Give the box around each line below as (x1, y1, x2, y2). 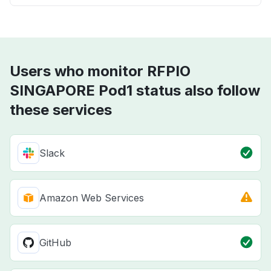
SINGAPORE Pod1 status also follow (10, 82, 260, 100)
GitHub (39, 237, 71, 249)
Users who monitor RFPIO (10, 62, 191, 80)
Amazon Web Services (39, 192, 144, 204)
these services (10, 101, 112, 119)
